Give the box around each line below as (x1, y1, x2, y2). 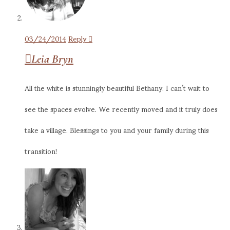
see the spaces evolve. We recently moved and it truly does (25, 98, 218, 119)
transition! (25, 140, 57, 161)
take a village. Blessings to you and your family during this (25, 119, 209, 140)
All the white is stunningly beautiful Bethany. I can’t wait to (25, 76, 209, 98)
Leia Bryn (31, 51, 73, 66)
